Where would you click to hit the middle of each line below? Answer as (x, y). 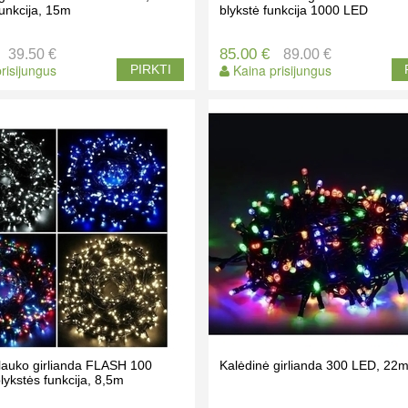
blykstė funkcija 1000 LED (293, 10)
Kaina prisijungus (280, 70)
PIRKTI (150, 69)
